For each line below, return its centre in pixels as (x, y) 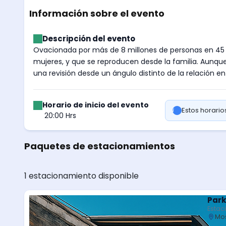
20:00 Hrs (60, 116)
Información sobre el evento (97, 14)
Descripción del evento (89, 39)
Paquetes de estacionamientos (100, 146)
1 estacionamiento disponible (81, 176)
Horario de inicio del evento (96, 105)
